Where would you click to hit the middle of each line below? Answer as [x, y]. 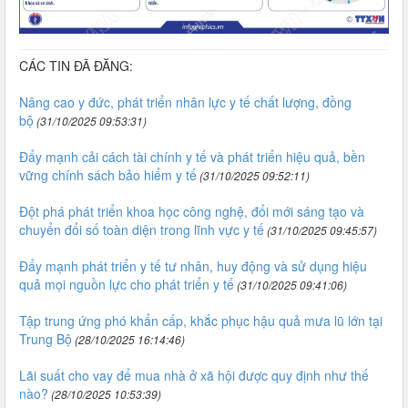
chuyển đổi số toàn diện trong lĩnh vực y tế [142, 230]
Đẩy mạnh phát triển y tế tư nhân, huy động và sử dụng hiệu [193, 266]
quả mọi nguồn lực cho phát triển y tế [127, 285]
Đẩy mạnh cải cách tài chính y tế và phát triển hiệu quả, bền [192, 157]
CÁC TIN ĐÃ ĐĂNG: [76, 66]
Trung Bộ [46, 339]
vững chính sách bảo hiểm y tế [108, 175]
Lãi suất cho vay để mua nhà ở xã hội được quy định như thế [194, 376]
